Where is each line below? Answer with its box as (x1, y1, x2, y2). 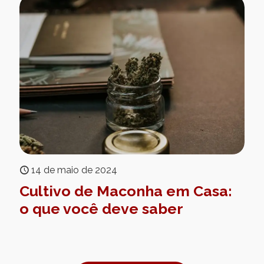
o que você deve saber (19, 200, 183, 218)
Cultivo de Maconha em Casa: (19, 182, 232, 200)
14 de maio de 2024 (31, 164, 117, 176)
